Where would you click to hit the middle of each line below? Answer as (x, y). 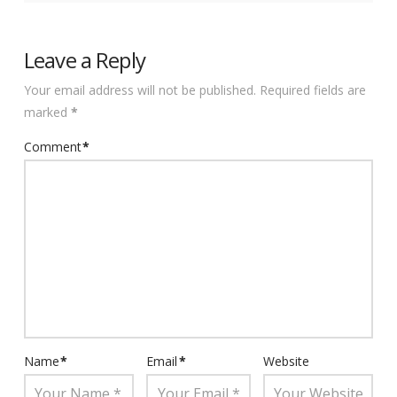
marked (47, 112)
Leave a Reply (84, 59)
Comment (54, 146)
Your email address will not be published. (140, 90)
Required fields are (312, 90)
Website (286, 362)
